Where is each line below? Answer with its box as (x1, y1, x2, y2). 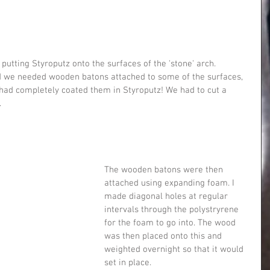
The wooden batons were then (104, 164, 225, 175)
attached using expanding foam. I (104, 177, 237, 189)
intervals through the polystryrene (104, 204, 241, 215)
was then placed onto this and (104, 230, 224, 242)
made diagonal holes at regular (104, 190, 230, 202)
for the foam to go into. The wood (104, 217, 238, 228)
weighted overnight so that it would (104, 243, 246, 255)
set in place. (104, 257, 151, 268)
